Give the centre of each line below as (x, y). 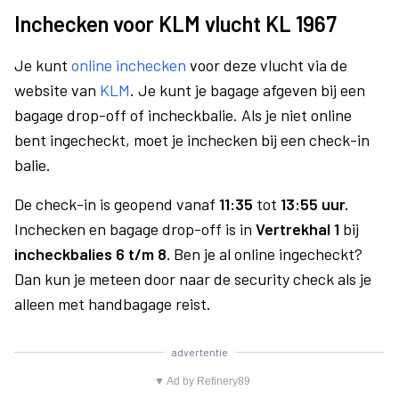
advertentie (199, 352)
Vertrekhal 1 (297, 229)
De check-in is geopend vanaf (117, 204)
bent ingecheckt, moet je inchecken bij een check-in (192, 140)
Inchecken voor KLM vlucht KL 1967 (175, 24)
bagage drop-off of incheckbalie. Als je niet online (183, 115)
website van (57, 90)
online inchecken (129, 65)
